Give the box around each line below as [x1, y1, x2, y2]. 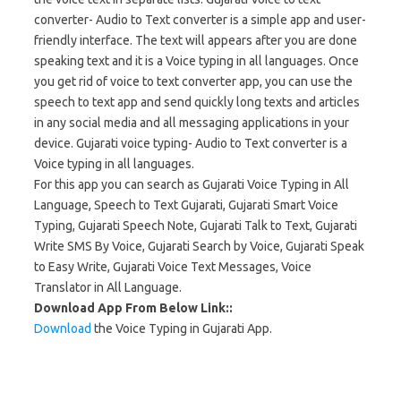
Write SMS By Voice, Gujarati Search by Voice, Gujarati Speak [34, 239, 364, 253]
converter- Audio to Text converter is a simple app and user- [34, 13, 366, 27]
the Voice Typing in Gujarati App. [91, 321, 272, 336]
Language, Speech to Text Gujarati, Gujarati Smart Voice [34, 198, 338, 212]
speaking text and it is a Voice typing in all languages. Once [34, 54, 359, 68]
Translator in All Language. [34, 280, 182, 294]
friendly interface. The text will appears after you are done [34, 33, 357, 47]
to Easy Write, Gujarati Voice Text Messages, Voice [34, 260, 311, 274]
